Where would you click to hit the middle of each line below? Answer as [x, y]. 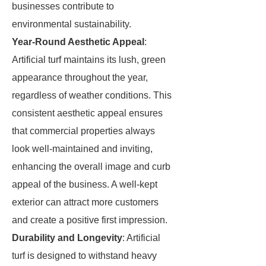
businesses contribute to [63, 6]
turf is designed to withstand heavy [84, 256]
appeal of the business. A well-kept [85, 184]
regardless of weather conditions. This [92, 95]
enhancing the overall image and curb [91, 167]
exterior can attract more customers [85, 202]
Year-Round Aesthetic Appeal [78, 42]
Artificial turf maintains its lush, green [89, 60]
